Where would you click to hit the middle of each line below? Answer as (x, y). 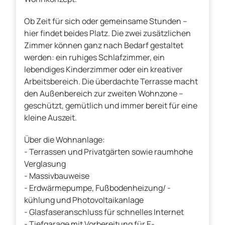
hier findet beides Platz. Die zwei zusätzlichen (107, 33)
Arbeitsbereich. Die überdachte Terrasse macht (111, 82)
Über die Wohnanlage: (65, 140)
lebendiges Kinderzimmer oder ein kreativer (103, 70)
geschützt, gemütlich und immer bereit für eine (111, 106)
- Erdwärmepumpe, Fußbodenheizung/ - (97, 188)
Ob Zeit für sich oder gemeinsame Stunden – (106, 21)
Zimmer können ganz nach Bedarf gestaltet (104, 45)
